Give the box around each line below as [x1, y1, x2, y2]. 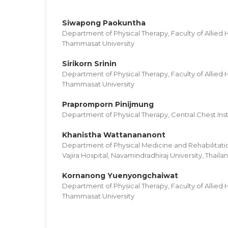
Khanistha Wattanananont [62, 130, 165, 139]
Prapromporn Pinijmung [62, 99, 154, 109]
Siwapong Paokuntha [62, 18, 146, 27]
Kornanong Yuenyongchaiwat [62, 170, 178, 180]
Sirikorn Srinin [62, 59, 117, 68]
